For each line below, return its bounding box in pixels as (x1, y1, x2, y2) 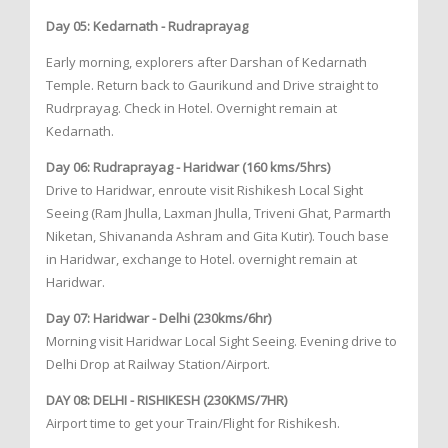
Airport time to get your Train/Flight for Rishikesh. (46, 414, 340, 433)
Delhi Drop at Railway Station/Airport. (46, 355, 270, 374)
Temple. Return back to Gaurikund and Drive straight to (46, 76, 379, 95)
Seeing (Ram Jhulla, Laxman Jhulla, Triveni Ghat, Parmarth (46, 204, 391, 223)
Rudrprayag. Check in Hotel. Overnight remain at (46, 99, 337, 118)
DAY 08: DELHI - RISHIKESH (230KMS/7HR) (46, 391, 287, 410)
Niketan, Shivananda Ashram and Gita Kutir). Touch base (46, 227, 389, 246)
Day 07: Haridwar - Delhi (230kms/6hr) (46, 309, 271, 328)
